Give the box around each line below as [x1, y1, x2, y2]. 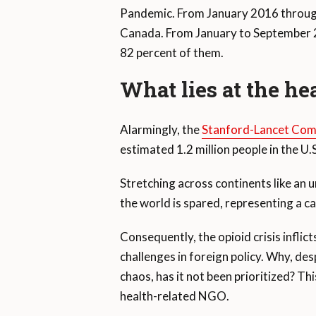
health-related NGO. [119, 288, 229, 304]
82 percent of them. [119, 45, 224, 61]
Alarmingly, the [119, 122, 202, 138]
